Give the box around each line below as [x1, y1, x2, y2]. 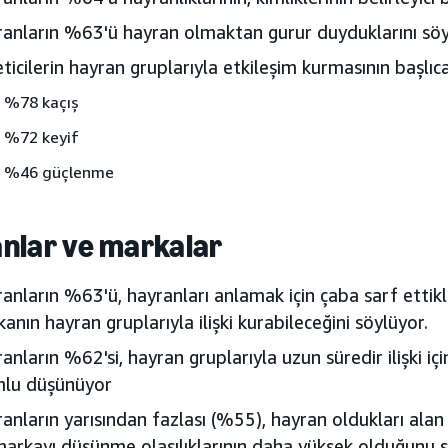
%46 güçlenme [4, 162, 114, 182]
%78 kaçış [4, 92, 79, 112]
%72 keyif [4, 127, 79, 147]
